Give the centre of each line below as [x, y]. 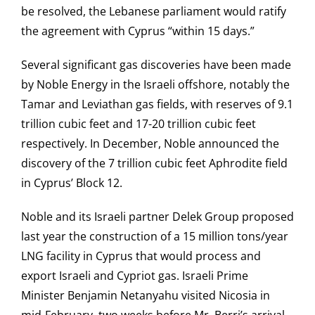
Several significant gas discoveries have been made [156, 65]
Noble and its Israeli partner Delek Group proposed [157, 217]
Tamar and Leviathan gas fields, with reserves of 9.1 [157, 104]
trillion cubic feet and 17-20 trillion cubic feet [139, 124]
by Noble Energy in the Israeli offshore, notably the [155, 85]
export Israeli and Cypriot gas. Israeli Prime [135, 276]
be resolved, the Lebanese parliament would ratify [154, 12]
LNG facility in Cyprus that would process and [141, 256]
